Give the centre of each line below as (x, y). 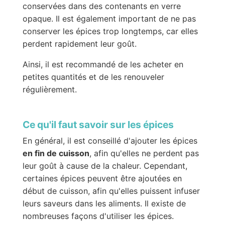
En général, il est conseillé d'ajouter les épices (110, 140)
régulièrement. (49, 90)
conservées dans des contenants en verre (101, 6)
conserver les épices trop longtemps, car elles (110, 31)
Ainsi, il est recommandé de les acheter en (103, 65)
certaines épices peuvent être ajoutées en (102, 178)
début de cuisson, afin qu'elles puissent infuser (111, 191)
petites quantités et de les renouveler (93, 77)
